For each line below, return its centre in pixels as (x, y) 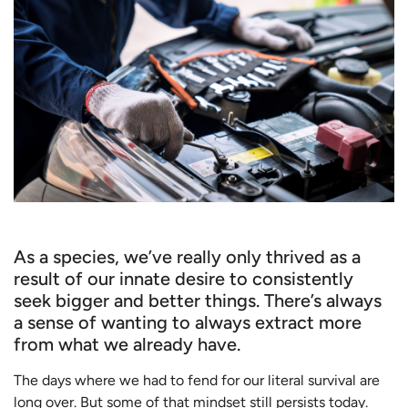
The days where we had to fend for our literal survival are (197, 380)
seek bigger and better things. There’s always (198, 300)
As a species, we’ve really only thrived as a (187, 256)
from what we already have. (127, 344)
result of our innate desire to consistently (184, 278)
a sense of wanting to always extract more (188, 322)
